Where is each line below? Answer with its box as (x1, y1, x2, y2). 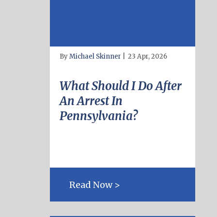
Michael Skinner (69, 52, 121, 61)
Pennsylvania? (60, 108, 138, 124)
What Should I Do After (60, 78, 182, 93)
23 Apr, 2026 (128, 52, 167, 61)
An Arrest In (60, 93, 123, 108)
